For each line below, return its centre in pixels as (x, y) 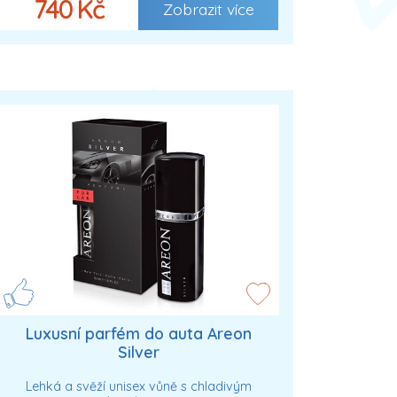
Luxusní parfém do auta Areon (138, 333)
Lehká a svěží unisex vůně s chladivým (138, 387)
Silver (138, 351)
